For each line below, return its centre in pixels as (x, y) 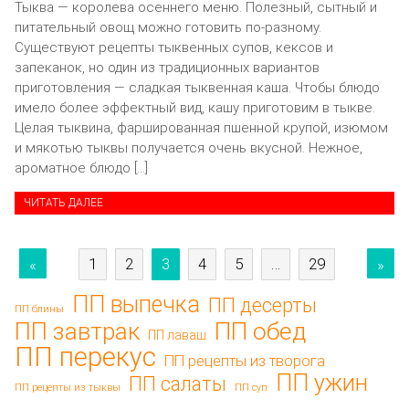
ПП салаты (178, 384)
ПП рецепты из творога (245, 362)
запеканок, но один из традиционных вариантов (167, 67)
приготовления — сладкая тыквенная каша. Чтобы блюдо (197, 87)
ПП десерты (262, 306)
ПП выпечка (136, 305)
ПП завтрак (77, 332)
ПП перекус (85, 357)
